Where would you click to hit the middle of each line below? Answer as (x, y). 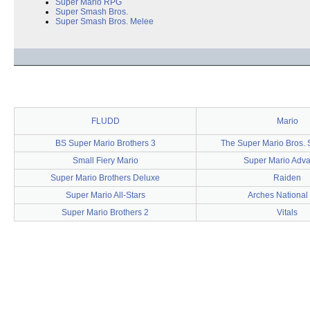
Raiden (287, 178)
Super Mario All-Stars (105, 195)
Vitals (287, 212)
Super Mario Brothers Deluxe (105, 178)
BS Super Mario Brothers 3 (105, 143)
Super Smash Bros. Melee (104, 21)
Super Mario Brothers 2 (105, 212)
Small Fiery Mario (105, 161)
